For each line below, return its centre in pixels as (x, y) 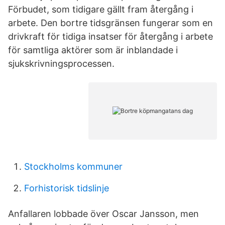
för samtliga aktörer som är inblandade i (93, 50)
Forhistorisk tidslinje (67, 188)
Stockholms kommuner (73, 166)
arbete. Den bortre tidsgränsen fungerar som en (110, 23)
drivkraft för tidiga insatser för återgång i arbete (110, 36)
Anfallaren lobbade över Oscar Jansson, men (103, 214)
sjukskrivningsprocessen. (61, 64)
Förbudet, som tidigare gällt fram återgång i (101, 9)
